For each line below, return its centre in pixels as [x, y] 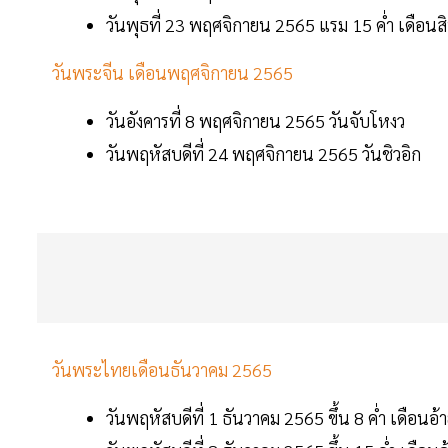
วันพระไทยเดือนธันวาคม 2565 [162, 370]
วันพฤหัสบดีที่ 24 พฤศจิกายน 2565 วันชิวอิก [265, 154]
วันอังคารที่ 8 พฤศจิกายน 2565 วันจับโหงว [257, 121]
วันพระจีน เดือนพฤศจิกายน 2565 [174, 73]
